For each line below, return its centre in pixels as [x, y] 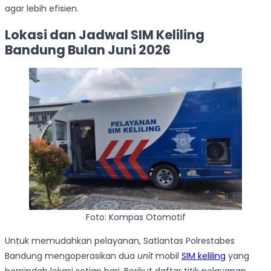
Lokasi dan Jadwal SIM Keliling [105, 34]
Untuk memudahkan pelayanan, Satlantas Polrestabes [120, 241]
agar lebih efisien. [42, 9]
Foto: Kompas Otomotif [135, 217]
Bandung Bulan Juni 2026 [88, 50]
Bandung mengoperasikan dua [71, 256]
